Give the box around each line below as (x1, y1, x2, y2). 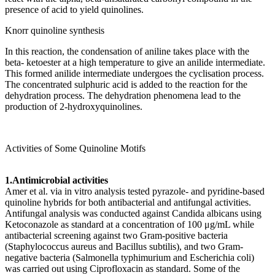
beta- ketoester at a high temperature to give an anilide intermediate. (5, 56, 265, 68)
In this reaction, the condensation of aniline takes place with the (5, 45, 249, 56)
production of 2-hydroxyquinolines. (5, 101, 142, 112)
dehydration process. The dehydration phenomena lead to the (5, 90, 241, 101)
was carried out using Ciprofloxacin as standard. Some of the (5, 263, 240, 274)
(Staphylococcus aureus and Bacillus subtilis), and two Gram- (5, 241, 243, 252)
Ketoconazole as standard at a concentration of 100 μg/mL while (5, 219, 254, 230)
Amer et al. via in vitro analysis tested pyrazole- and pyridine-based (5, 185, 265, 196)
